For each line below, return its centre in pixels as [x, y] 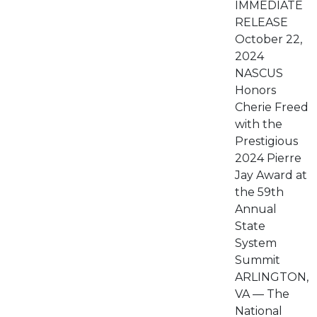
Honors [255, 90]
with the [259, 124]
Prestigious [266, 141]
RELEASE [261, 22]
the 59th [259, 192]
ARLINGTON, [272, 277]
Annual [256, 209]
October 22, [269, 39]
